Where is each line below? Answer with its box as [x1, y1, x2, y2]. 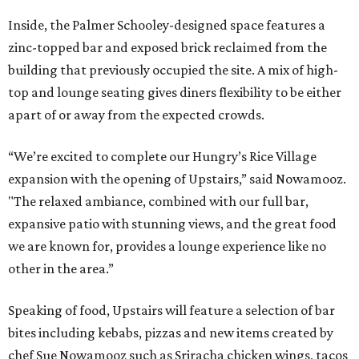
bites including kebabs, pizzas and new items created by [8, 325, 333, 341]
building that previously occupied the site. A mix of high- [8, 62, 338, 79]
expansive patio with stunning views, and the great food [8, 216, 337, 232]
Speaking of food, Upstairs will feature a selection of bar [8, 302, 335, 319]
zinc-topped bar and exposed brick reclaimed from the [8, 39, 327, 56]
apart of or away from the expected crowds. [8, 107, 264, 123]
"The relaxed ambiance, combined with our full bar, [8, 193, 309, 210]
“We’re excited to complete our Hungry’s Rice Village [8, 148, 317, 165]
